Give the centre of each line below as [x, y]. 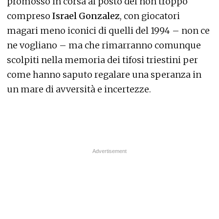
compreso [30, 16]
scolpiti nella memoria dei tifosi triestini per [102, 60]
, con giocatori [150, 16]
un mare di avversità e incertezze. [79, 89]
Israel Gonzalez [86, 16]
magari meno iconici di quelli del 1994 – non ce [108, 31]
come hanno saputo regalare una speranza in [104, 75]
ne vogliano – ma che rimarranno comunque [104, 45]
